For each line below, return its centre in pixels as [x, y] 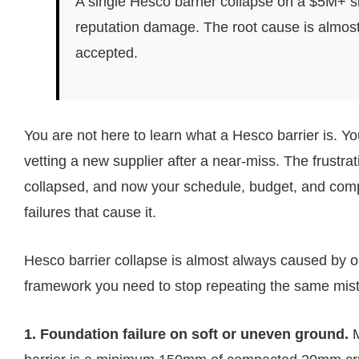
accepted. [107, 53]
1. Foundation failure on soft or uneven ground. [186, 335]
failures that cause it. [90, 213]
